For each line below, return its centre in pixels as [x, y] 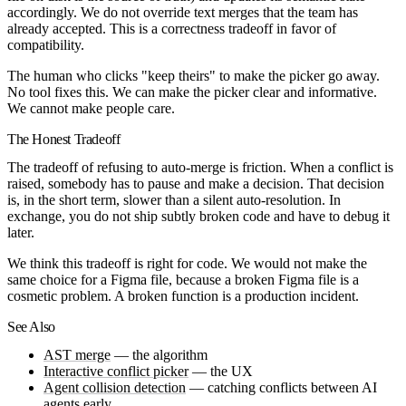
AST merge [77, 355]
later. [21, 232]
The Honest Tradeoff [64, 139]
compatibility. [46, 44]
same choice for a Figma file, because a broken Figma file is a [183, 279]
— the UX [221, 372]
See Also [31, 326]
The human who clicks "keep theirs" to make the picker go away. [193, 75]
